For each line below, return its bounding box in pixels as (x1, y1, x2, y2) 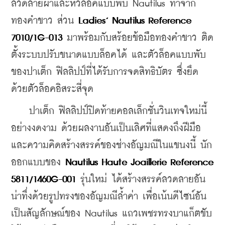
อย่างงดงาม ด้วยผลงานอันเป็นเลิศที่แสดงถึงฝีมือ (11, 123, 201, 133)
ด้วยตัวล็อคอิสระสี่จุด (11, 84, 93, 94)
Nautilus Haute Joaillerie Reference (65, 157, 213, 167)
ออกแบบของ (11, 157, 65, 167)
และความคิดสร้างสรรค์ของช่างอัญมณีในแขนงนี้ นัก (11, 140, 212, 150)
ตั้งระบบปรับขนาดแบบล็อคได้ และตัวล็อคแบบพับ (11, 50, 206, 60)
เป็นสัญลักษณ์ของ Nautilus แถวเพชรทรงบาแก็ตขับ (11, 208, 212, 218)
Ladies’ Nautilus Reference (78, 16, 191, 26)
